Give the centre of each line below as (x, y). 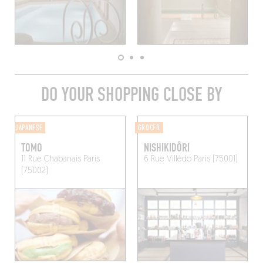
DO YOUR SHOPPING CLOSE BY (131, 95)
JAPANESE (29, 128)
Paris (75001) (214, 160)
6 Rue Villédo (167, 160)
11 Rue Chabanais (51, 160)
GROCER (149, 128)
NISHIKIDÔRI (166, 148)
